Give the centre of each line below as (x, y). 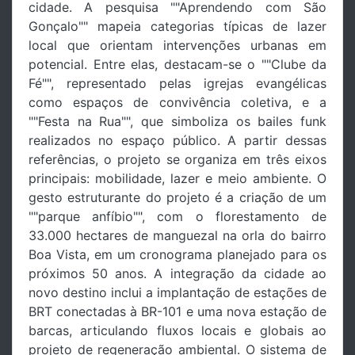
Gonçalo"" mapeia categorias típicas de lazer (177, 26)
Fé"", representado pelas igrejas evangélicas (177, 83)
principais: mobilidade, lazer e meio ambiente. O (177, 178)
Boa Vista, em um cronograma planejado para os (177, 254)
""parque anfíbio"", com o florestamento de (177, 216)
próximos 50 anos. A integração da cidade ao (177, 273)
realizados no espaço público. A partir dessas (177, 140)
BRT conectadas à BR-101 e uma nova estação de (177, 311)
